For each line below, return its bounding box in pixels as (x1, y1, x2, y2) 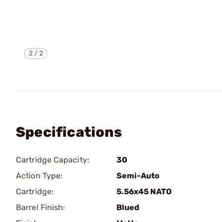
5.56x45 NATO (116, 187, 171, 196)
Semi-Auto (116, 171, 160, 180)
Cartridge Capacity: (16, 155, 89, 165)
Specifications (16, 124, 122, 140)
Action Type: (16, 171, 63, 180)
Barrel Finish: (16, 203, 65, 212)
